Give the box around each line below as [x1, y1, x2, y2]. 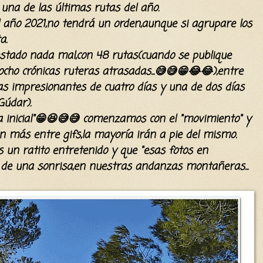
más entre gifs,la [5, 126, 93, 143]
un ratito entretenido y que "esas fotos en [3, 142, 208, 159]
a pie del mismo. [156, 126, 237, 143]
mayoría [93, 126, 133, 143]
